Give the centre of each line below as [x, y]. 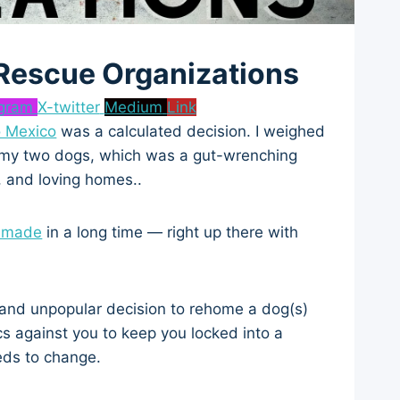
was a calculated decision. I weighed [191, 132]
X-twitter [68, 108]
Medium [133, 108]
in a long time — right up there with [171, 233]
